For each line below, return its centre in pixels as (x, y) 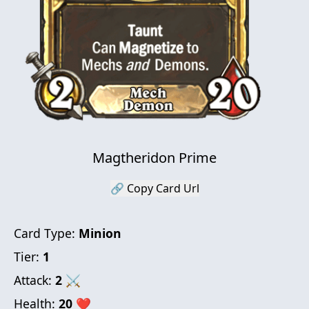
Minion (100, 233)
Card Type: (46, 233)
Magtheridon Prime (154, 158)
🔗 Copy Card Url (154, 189)
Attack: (34, 280)
